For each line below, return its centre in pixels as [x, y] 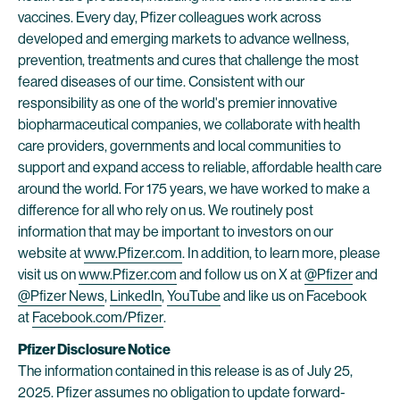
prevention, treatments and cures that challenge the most [188, 60]
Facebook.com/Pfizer [98, 317]
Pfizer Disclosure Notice [94, 350]
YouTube [194, 296]
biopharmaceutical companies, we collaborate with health [189, 125]
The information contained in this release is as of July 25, [185, 371]
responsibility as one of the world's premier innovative [178, 103]
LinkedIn [136, 296]
